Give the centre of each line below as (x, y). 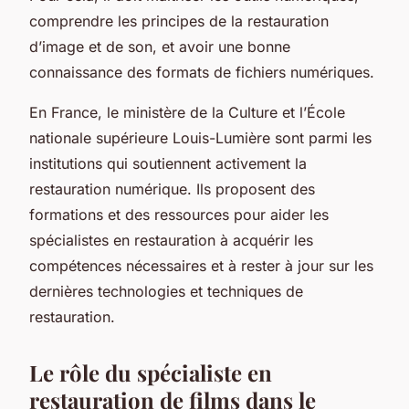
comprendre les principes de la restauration (179, 21)
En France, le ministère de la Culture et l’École (187, 112)
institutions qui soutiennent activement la (168, 163)
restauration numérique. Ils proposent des (172, 189)
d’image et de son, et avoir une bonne (160, 46)
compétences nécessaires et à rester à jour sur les (201, 265)
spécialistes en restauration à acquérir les (171, 240)
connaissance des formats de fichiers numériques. (202, 72)
